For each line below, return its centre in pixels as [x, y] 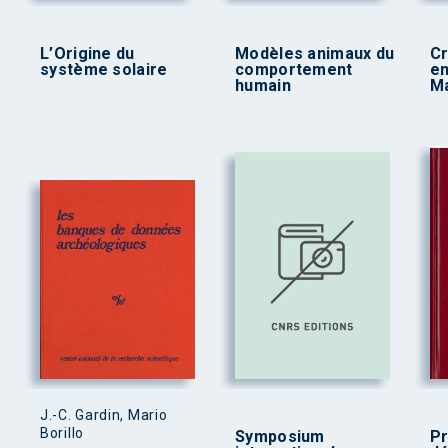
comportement [294, 69]
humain [263, 85]
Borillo [62, 432]
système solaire [104, 69]
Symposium [280, 436]
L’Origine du [87, 53]
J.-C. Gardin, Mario [104, 414]
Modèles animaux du [315, 53]
